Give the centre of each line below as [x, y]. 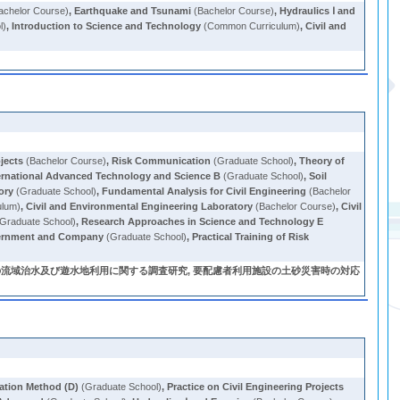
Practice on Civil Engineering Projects [256, 387]
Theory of [322, 161]
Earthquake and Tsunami [133, 11]
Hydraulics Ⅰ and [318, 11]
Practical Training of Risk [251, 237]
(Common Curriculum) [251, 26]
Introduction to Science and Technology [107, 26]
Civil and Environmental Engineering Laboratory [140, 206]
